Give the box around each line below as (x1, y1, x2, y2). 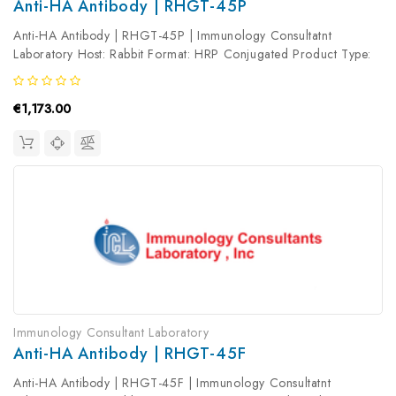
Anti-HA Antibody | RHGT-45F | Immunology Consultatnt (13, 373, 331, 392)
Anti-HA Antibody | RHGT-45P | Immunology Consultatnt (13, 27, 332, 45)
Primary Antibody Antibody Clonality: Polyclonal (13, 64, 283, 82)
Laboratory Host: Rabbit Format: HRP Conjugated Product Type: (13, 45, 372, 64)
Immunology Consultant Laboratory (13, 323, 209, 341)
